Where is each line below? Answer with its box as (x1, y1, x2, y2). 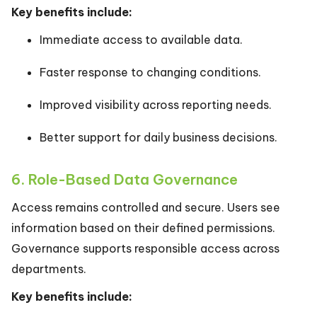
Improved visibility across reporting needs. (40, 98, 272, 112)
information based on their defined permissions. (11, 221, 275, 235)
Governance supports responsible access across (11, 241, 279, 255)
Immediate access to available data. (40, 33, 243, 47)
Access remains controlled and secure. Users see (11, 200, 280, 214)
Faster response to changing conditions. (40, 65, 261, 79)
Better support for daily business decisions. (40, 130, 277, 144)
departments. (11, 262, 86, 276)
